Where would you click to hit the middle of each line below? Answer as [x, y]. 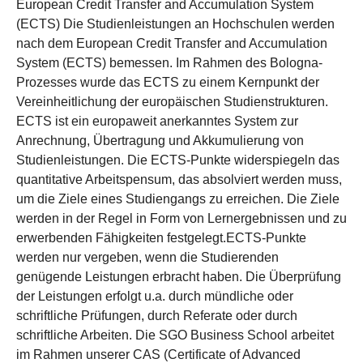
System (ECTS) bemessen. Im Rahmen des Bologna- [169, 63]
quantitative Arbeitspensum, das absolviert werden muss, [179, 179]
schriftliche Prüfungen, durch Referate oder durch [157, 316]
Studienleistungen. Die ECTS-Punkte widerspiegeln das [178, 160]
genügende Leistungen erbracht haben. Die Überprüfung [179, 277]
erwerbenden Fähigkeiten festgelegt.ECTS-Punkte [161, 238]
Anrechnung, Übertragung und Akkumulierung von [160, 141]
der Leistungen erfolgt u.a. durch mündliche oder [155, 296]
